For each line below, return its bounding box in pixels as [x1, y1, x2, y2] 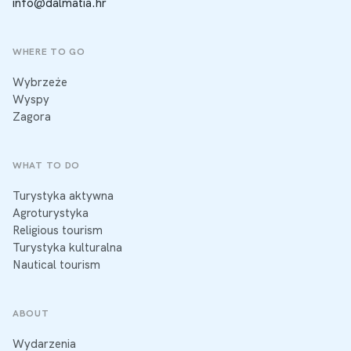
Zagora [13, 108, 51, 125]
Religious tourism [13, 222, 103, 238]
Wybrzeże [13, 74, 67, 90]
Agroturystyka [13, 204, 89, 221]
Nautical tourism [13, 256, 100, 273]
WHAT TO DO [13, 159, 80, 172]
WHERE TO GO [13, 45, 85, 59]
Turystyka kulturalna [13, 239, 122, 255]
